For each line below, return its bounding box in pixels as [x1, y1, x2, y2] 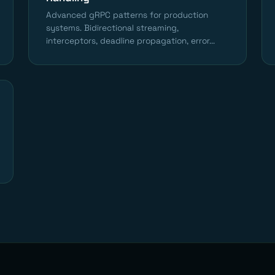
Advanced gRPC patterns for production [46, 10, 208, 21]
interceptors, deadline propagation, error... [46, 36, 215, 47]
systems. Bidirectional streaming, [46, 23, 179, 34]
